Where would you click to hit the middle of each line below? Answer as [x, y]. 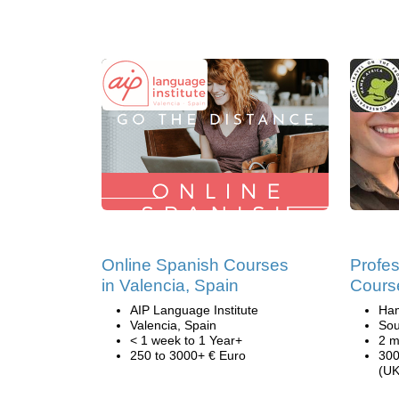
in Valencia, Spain [170, 285]
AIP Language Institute [194, 310]
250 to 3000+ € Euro [188, 355]
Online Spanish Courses [195, 265]
